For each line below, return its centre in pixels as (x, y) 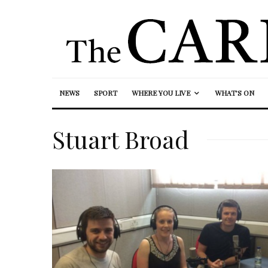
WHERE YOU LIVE (161, 93)
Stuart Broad (121, 139)
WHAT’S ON (234, 93)
